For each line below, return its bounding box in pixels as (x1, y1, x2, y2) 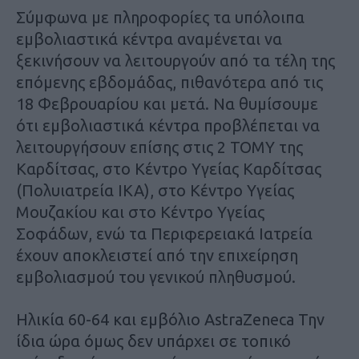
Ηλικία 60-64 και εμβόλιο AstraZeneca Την (16, 309, 325, 329)
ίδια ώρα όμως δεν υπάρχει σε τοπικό (16, 331, 291, 350)
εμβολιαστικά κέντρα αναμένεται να (16, 29, 282, 48)
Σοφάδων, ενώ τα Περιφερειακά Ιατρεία (16, 224, 313, 243)
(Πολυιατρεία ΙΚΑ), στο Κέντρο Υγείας (16, 180, 294, 200)
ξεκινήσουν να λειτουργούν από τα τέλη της (16, 50, 335, 70)
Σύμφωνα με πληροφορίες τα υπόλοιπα (16, 7, 305, 26)
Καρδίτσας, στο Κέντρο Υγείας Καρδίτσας (16, 159, 321, 178)
